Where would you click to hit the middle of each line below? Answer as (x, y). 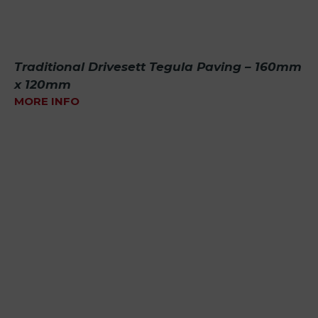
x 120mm (43, 84)
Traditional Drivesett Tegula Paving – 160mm (158, 66)
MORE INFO (47, 101)
